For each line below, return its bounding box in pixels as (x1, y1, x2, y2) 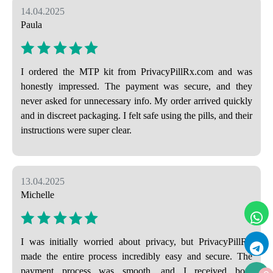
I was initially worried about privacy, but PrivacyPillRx (21, 236, 252, 247)
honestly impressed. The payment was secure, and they (21, 81, 252, 92)
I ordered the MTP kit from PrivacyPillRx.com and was (21, 66, 252, 77)
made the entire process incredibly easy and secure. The (21, 250, 252, 261)
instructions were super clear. (21, 125, 132, 136)
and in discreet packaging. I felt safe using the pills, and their (21, 110, 252, 121)
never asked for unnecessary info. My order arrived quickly (21, 96, 252, 107)
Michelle (21, 190, 54, 200)
